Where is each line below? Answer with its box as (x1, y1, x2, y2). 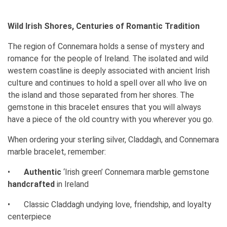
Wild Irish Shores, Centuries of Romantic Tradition (8, 21, 204, 31)
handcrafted (8, 179, 55, 189)
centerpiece (8, 211, 51, 221)
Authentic (24, 167, 61, 177)
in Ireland (55, 179, 89, 189)
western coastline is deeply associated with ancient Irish (8, 65, 210, 75)
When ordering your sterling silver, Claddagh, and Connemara (8, 134, 219, 144)
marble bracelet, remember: (8, 146, 106, 157)
